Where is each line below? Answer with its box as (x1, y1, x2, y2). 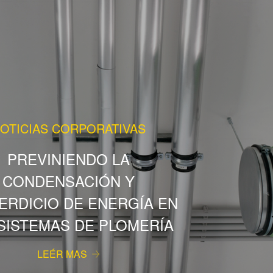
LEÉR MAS (37, 246, 90, 261)
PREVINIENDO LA (7, 147, 130, 169)
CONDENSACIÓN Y (2, 169, 135, 191)
